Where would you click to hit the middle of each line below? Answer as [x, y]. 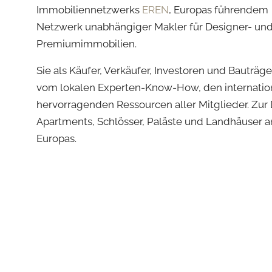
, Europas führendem [219, 9]
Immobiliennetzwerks [89, 9]
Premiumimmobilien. [87, 43]
